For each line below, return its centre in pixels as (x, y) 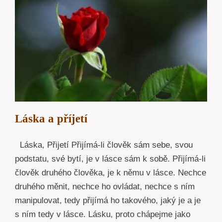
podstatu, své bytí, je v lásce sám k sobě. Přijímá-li (110, 159)
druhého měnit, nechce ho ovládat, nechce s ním (105, 186)
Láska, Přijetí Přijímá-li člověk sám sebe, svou (104, 145)
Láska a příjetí (51, 118)
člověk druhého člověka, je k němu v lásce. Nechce (111, 172)
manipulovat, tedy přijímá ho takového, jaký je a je (108, 200)
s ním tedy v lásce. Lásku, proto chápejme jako (103, 214)
